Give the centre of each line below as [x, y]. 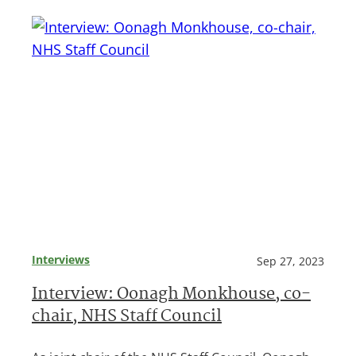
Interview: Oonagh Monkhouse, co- [171, 296]
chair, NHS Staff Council [127, 318]
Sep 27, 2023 [290, 261]
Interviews [61, 260]
